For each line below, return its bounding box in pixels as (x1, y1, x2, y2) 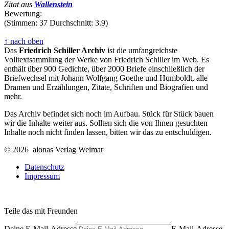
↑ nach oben (4, 36, 43, 45)
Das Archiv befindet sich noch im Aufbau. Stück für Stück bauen (4, 109, 214, 118)
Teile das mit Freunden (4, 206, 78, 215)
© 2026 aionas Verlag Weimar (4, 145, 103, 154)
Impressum (25, 171, 60, 180)
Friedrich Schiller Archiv (19, 45, 105, 55)
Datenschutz (25, 162, 64, 171)
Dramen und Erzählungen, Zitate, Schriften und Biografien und (4, 82, 208, 91)
